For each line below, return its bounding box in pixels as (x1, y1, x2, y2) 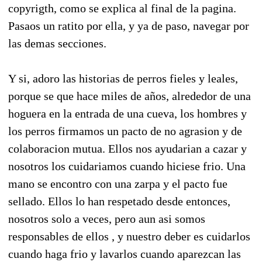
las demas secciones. (8, 36, 106, 50)
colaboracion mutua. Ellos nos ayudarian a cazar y (8, 142, 247, 155)
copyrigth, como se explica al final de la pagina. (8, 1, 236, 15)
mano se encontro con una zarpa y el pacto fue (8, 177, 227, 190)
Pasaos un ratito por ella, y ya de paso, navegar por (8, 19, 249, 32)
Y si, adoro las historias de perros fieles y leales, (8, 71, 238, 85)
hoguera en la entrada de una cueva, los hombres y (8, 106, 247, 120)
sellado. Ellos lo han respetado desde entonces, (8, 194, 230, 208)
